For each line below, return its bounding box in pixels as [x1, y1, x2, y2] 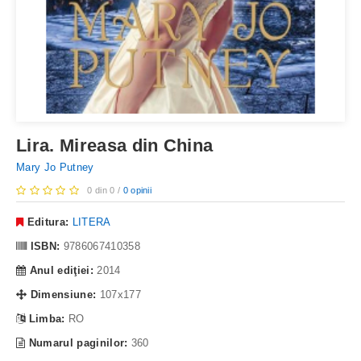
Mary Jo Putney [16, 160, 94, 173]
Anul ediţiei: [29, 263, 98, 276]
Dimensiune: [30, 288, 100, 301]
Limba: [28, 312, 68, 325]
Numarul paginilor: [28, 336, 131, 349]
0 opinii [122, 185, 152, 195]
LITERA [72, 215, 111, 228]
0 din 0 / [79, 185, 123, 195]
